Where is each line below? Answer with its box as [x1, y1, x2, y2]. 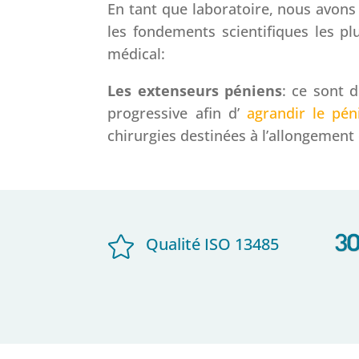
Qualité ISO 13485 [145, 232, 279, 255]
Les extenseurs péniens [107, 81, 283, 101]
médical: [107, 44, 166, 64]
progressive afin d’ [107, 103, 247, 123]
